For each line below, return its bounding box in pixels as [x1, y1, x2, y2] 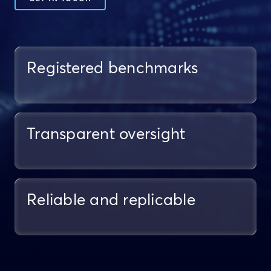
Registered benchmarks [27, 61, 198, 77]
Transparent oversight [27, 127, 186, 143]
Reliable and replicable [27, 193, 195, 209]
